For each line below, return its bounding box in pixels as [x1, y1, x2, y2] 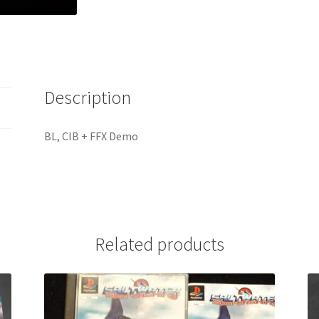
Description [44, 85, 132, 109]
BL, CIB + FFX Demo [44, 128, 139, 143]
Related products [95, 232, 224, 256]
